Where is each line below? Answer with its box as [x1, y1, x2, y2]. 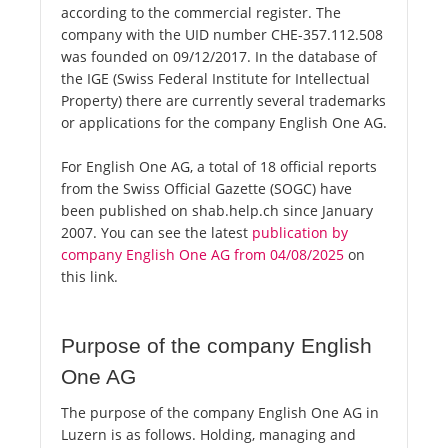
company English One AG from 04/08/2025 [61, 245, 344, 265]
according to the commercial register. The [61, 3, 341, 23]
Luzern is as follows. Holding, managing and [61, 425, 356, 445]
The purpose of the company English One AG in [61, 403, 379, 423]
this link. [61, 267, 118, 287]
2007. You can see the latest [61, 223, 252, 243]
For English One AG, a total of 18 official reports [61, 157, 377, 177]
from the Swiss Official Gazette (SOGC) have [61, 179, 352, 199]
